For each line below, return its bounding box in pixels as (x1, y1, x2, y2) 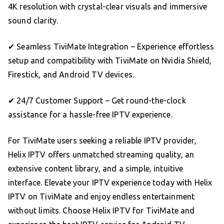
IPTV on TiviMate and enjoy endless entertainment (8, 192, 195, 201)
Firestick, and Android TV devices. (8, 70, 134, 79)
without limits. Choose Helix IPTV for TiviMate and (8, 206, 195, 215)
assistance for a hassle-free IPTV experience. (8, 110, 172, 119)
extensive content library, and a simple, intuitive (8, 164, 183, 173)
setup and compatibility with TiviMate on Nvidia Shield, (8, 56, 212, 65)
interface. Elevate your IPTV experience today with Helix (8, 178, 212, 187)
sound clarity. (8, 16, 58, 25)
